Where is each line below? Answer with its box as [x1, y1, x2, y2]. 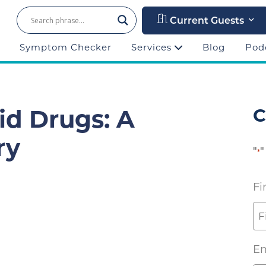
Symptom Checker [20, 42, 112, 53]
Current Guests [167, 16, 244, 26]
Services [131, 42, 175, 53]
